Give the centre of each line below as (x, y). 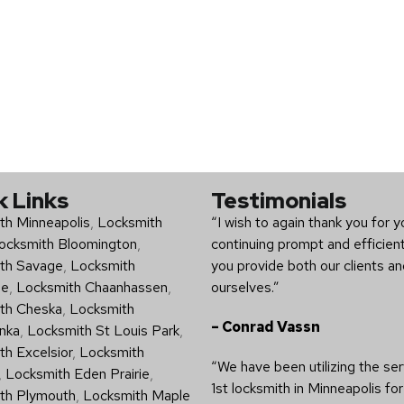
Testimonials (279, 200)
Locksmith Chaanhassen (92, 287)
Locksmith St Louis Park (103, 330)
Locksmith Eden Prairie (77, 373)
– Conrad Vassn (266, 326)
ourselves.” (245, 287)
